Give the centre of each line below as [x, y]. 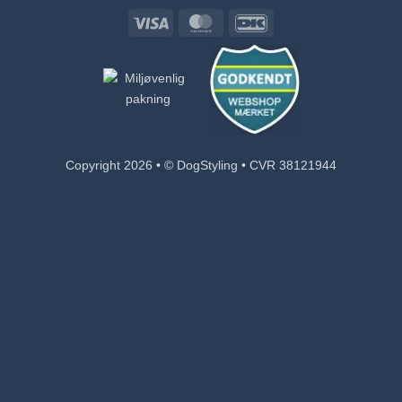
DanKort [292, 21]
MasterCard [252, 21]
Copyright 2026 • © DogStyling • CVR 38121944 [201, 165]
